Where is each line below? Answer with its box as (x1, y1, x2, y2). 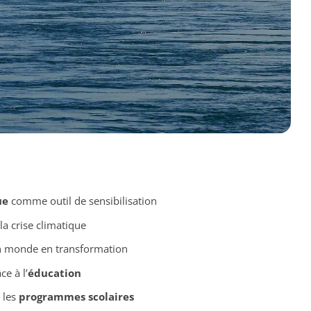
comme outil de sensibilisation (8, 194, 157, 208)
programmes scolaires (18, 289, 134, 304)
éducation (27, 265, 81, 280)
